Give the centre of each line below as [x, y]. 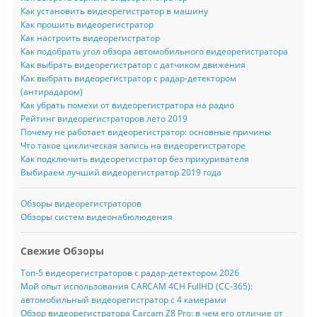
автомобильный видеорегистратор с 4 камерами [123, 300]
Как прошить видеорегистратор [87, 25]
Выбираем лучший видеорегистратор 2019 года [121, 173]
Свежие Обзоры [62, 251]
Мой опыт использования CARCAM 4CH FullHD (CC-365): [136, 287]
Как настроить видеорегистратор [90, 38]
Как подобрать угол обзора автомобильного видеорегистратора [154, 52]
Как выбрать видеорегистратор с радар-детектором [128, 79]
